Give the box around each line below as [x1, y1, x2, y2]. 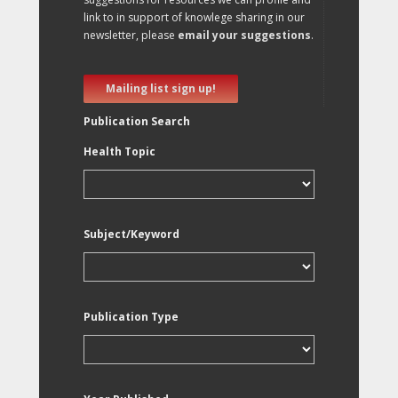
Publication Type [84, 309, 179, 324]
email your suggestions [178, 28, 311, 43]
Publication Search [84, 114, 190, 129]
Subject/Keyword [84, 227, 179, 242]
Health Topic [84, 144, 155, 159]
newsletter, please [84, 28, 178, 43]
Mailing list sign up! [106, 81, 216, 96]
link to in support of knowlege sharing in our [84, 10, 305, 25]
